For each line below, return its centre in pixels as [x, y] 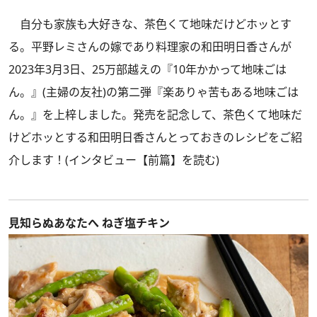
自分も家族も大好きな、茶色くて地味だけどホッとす [150, 24]
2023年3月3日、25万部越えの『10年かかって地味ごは [148, 69]
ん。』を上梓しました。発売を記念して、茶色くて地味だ [155, 115]
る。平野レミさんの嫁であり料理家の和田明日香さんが [150, 47]
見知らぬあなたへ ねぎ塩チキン [89, 223]
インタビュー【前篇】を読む [142, 160]
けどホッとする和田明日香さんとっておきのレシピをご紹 [155, 137]
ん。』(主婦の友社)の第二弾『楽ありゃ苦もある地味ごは [154, 92]
